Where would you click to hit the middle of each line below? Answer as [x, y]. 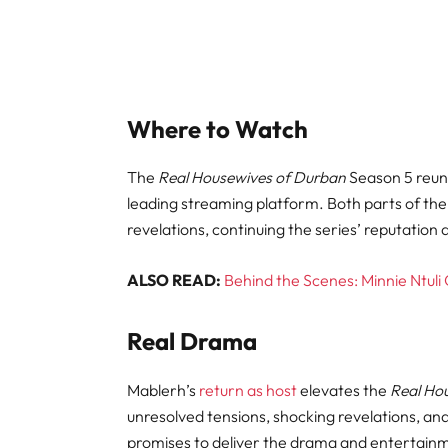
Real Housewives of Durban [252, 177]
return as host [248, 390]
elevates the [344, 390]
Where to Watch [218, 128]
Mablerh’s [163, 390]
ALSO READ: [174, 279]
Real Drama [192, 341]
